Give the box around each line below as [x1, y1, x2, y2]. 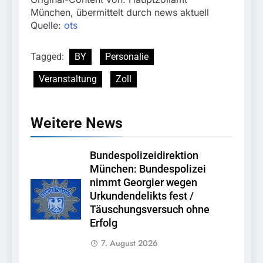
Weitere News [31, 114, 123, 131]
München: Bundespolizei [90, 163, 206, 175]
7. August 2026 [101, 237, 158, 249]
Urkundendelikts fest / [90, 190, 194, 202]
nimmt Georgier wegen [90, 176, 197, 188]
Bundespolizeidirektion [90, 149, 198, 161]
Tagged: [31, 50, 66, 62]
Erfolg [90, 217, 117, 229]
